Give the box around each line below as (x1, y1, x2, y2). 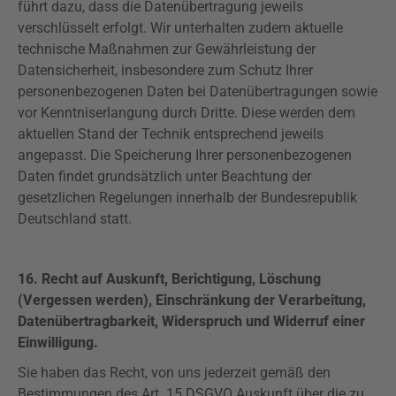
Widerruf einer (270, 313, 365, 330)
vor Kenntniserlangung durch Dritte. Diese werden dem (18, 104, 355, 121)
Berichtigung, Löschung (171, 270, 321, 287)
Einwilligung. (18, 334, 98, 351)
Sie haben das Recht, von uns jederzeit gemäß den (18, 364, 331, 381)
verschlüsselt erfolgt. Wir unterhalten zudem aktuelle (18, 19, 343, 36)
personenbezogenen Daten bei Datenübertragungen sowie (18, 83, 377, 100)
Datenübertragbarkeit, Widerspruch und (18, 313, 270, 330)
